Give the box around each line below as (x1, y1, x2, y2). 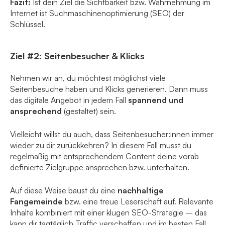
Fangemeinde (10, 196, 63, 207)
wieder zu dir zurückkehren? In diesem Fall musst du (10, 140, 191, 151)
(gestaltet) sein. (62, 106, 116, 117)
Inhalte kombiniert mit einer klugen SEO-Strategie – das (10, 207, 207, 218)
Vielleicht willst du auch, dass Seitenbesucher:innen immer (10, 129, 213, 140)
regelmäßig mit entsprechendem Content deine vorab (10, 151, 199, 162)
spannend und (128, 95, 183, 105)
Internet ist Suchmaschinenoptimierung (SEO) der (10, 8, 184, 19)
